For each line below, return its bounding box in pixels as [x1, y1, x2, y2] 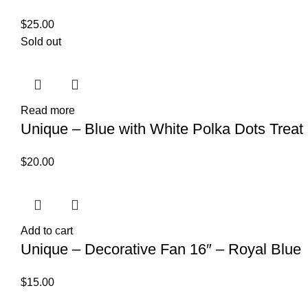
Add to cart [21, 224, 73, 236]
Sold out [21, 35, 61, 47]
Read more [21, 104, 75, 116]
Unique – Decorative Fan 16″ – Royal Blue [21, 240, 301, 258]
